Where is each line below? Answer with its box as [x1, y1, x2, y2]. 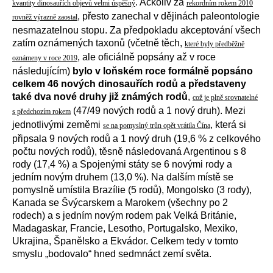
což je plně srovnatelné [193, 93, 258, 102]
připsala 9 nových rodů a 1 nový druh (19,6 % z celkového [12, 133, 261, 144]
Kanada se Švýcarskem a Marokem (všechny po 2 [12, 197, 228, 208]
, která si [210, 119, 246, 130]
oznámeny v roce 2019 [12, 54, 77, 62]
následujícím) [12, 66, 70, 76]
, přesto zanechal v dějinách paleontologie [77, 11, 260, 21]
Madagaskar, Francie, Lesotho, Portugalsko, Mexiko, [12, 223, 238, 233]
